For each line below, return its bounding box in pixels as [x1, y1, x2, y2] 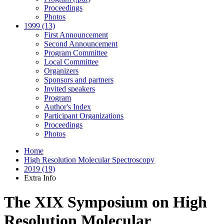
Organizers [44, 66, 78, 75]
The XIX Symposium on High [4, 193, 207, 211]
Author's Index [44, 102, 91, 111]
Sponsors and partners [44, 75, 113, 84]
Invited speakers [44, 84, 95, 93]
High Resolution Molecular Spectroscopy [24, 155, 154, 164]
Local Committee [44, 57, 98, 66]
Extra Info [24, 173, 56, 182]
